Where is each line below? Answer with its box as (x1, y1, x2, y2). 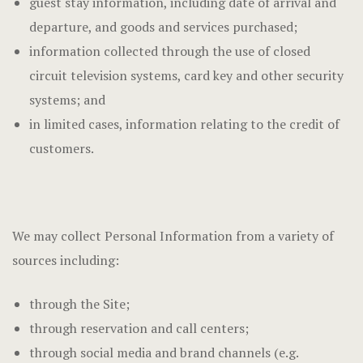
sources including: (12, 251, 119, 269)
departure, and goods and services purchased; (28, 18, 297, 36)
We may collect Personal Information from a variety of (12, 227, 334, 245)
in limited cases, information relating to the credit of (28, 115, 340, 133)
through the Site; (28, 295, 130, 313)
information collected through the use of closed (28, 42, 310, 60)
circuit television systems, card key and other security (28, 66, 344, 84)
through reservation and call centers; (28, 319, 249, 337)
